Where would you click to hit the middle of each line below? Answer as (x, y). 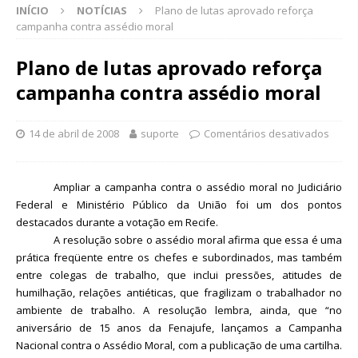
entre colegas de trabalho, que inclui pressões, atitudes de (179, 274)
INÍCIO (32, 10)
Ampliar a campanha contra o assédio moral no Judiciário (198, 187)
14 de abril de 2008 (74, 133)
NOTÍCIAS (102, 10)
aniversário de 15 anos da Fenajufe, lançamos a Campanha (179, 327)
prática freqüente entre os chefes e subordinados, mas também (179, 257)
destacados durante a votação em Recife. (117, 222)
